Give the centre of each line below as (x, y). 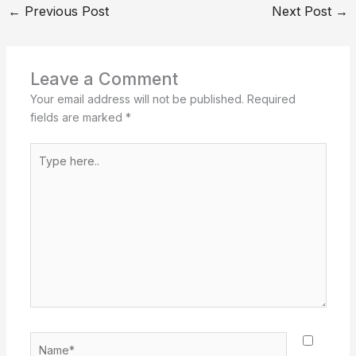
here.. (44, 169)
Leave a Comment (104, 78)
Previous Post (64, 12)
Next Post (304, 12)
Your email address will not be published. (137, 99)
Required (271, 99)
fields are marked (77, 117)
